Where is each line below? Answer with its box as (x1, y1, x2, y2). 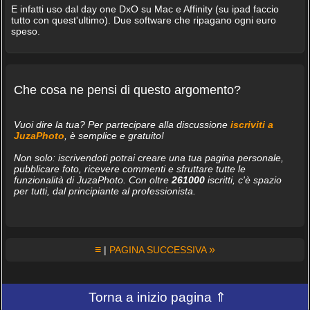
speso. (10, 26, 40, 37)
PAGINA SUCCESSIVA (109, 244, 209, 255)
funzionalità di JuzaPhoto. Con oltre (13, 174, 172, 185)
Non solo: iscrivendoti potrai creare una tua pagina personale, (13, 152, 284, 163)
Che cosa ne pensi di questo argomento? (13, 82, 241, 97)
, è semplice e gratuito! (64, 129, 164, 141)
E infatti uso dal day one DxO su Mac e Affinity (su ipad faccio (10, 3, 279, 15)
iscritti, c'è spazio (204, 174, 282, 185)
